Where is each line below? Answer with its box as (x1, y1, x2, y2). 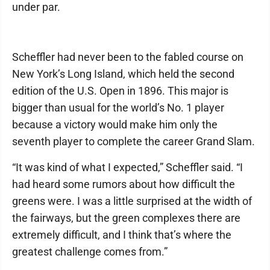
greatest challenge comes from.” (12, 245, 168, 259)
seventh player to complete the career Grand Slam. (12, 135, 255, 148)
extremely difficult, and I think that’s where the (12, 228, 231, 242)
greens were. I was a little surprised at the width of (12, 195, 252, 208)
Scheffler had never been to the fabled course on (12, 51, 243, 64)
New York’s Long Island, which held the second (12, 67, 234, 81)
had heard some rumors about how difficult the (12, 178, 235, 191)
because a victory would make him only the (12, 118, 218, 131)
